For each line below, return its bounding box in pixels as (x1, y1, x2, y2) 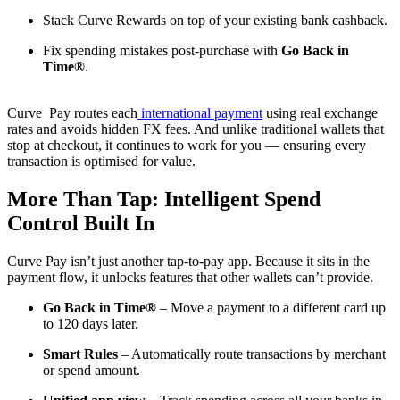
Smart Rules (43, 346, 118, 362)
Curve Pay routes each (7, 105, 137, 121)
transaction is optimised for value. (7, 154, 196, 170)
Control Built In (7, 212, 154, 236)
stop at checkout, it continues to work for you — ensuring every (7, 137, 366, 154)
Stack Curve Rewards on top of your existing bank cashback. (43, 12, 387, 29)
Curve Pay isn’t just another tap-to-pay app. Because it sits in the (7, 254, 370, 270)
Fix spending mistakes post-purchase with (43, 43, 281, 59)
